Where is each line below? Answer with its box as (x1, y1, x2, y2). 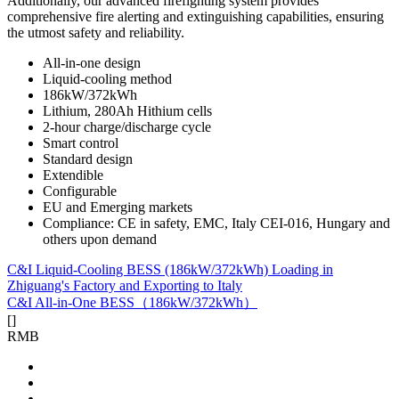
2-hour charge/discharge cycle (43, 118, 211, 134)
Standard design (43, 151, 133, 167)
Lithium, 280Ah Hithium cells (43, 102, 212, 118)
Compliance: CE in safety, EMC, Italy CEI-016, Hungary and (43, 215, 390, 231)
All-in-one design (43, 54, 141, 70)
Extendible (43, 167, 103, 183)
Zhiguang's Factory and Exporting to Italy (7, 277, 242, 293)
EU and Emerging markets (43, 199, 192, 215)
